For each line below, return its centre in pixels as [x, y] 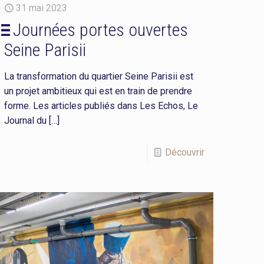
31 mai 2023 [42, 8]
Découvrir [184, 152]
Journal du [26, 120]
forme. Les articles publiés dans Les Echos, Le [101, 105]
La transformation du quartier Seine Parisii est [99, 76]
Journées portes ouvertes [101, 29]
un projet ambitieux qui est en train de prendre [98, 91]
